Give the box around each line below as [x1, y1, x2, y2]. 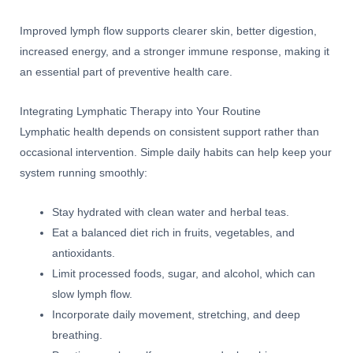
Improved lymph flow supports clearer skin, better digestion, [20, 25, 317, 38]
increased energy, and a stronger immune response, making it [20, 46, 329, 58]
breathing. [52, 329, 103, 342]
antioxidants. [52, 247, 116, 260]
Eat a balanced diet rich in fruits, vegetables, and [52, 227, 295, 240]
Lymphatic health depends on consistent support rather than [20, 126, 319, 139]
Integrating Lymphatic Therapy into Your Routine [20, 106, 261, 118]
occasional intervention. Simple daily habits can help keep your [20, 147, 332, 159]
